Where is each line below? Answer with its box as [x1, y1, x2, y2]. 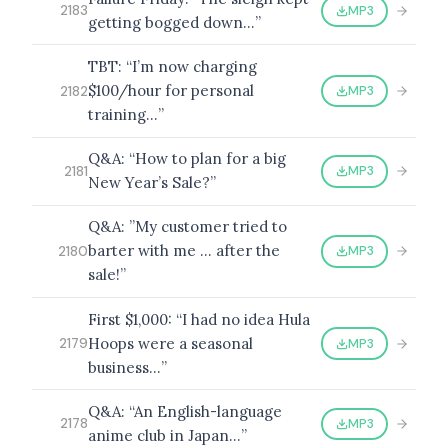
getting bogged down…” [88, 12, 261, 32]
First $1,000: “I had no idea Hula [88, 309, 310, 329]
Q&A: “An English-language [88, 401, 282, 421]
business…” [88, 357, 167, 377]
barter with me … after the [88, 241, 280, 261]
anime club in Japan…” [88, 425, 247, 445]
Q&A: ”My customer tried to [88, 217, 287, 237]
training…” [88, 105, 164, 125]
